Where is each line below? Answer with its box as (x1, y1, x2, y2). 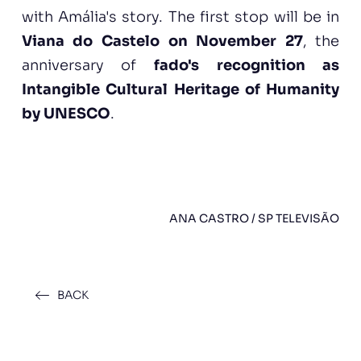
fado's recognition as (154, 56, 340, 74)
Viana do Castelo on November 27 (21, 32, 303, 50)
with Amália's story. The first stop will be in (21, 8, 340, 26)
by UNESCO (21, 105, 110, 122)
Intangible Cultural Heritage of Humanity (21, 81, 340, 98)
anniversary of (21, 56, 154, 74)
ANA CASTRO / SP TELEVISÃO (169, 211, 340, 226)
